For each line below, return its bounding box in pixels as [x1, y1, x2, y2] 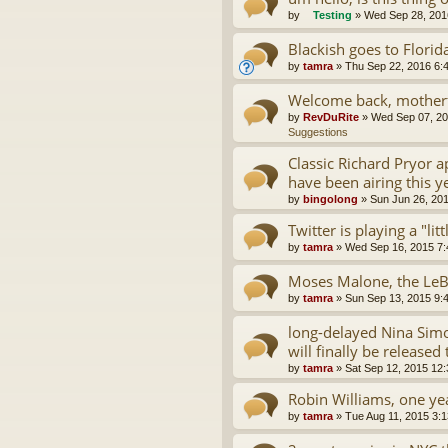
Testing [313, 9, 352, 22]
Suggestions [288, 126, 348, 139]
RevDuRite [303, 111, 359, 124]
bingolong [303, 193, 358, 206]
